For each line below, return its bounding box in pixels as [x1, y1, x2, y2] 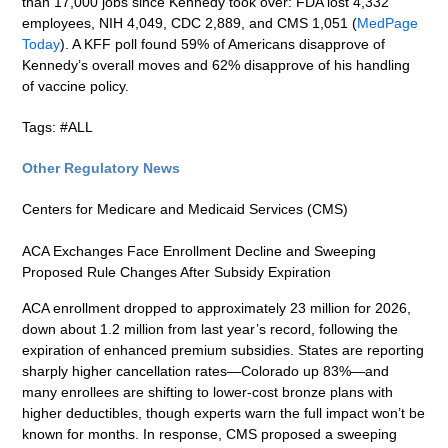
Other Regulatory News [22, 160, 181, 177]
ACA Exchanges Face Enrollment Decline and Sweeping [22, 243, 377, 260]
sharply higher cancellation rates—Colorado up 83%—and [22, 362, 390, 379]
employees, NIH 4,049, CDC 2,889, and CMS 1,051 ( [22, 15, 358, 32]
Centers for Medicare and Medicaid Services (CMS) [22, 201, 349, 218]
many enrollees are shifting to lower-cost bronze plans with [22, 383, 394, 400]
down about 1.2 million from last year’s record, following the [22, 320, 399, 337]
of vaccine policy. [22, 78, 130, 95]
